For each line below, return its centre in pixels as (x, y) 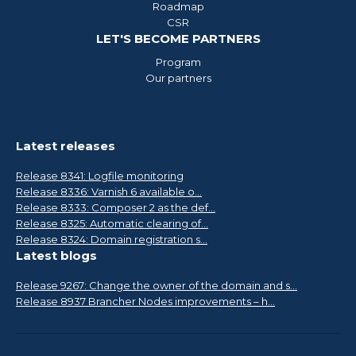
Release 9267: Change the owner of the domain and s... (157, 286)
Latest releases (66, 146)
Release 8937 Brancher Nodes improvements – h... (145, 302)
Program (178, 62)
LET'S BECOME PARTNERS (178, 39)
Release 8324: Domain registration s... (112, 240)
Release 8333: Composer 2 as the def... (116, 208)
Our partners (178, 78)
